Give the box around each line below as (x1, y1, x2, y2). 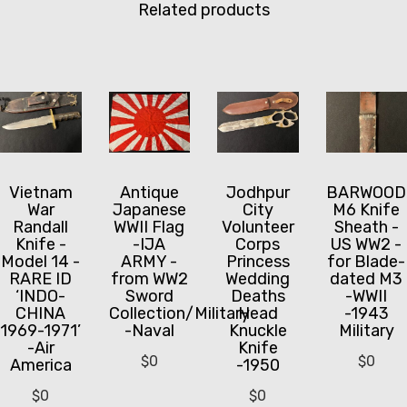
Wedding (225, 269, 291, 290)
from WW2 (110, 269, 188, 290)
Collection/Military (108, 303, 250, 324)
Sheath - (333, 217, 399, 238)
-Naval (124, 321, 174, 342)
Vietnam (8, 183, 73, 203)
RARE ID (9, 269, 73, 290)
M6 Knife (333, 200, 401, 221)
